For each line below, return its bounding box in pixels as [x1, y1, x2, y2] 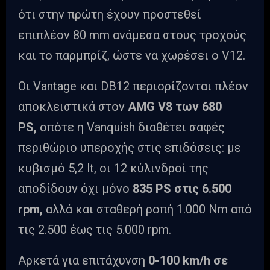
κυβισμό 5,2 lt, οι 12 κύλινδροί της [18, 161, 209, 176]
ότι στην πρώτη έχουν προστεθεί [18, 7, 201, 22]
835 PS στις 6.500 [133, 181, 231, 196]
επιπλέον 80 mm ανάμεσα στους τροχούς [18, 28, 246, 43]
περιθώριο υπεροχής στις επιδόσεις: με [18, 140, 241, 155]
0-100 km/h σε [148, 253, 228, 268]
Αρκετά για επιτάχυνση [18, 253, 148, 268]
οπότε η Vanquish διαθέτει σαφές [40, 120, 225, 135]
